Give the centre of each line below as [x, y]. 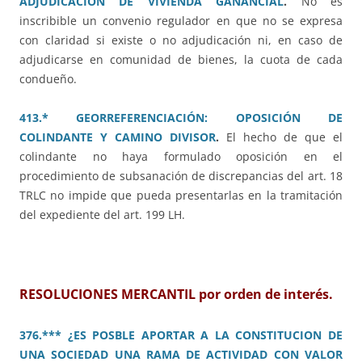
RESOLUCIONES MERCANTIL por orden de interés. [176, 295]
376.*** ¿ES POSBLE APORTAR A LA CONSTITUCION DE [181, 335]
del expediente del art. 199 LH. [102, 215]
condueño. [48, 79]
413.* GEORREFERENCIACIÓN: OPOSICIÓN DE [181, 118]
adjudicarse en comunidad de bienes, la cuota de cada [181, 60]
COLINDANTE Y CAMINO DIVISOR [118, 137]
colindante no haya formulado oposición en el [181, 157]
